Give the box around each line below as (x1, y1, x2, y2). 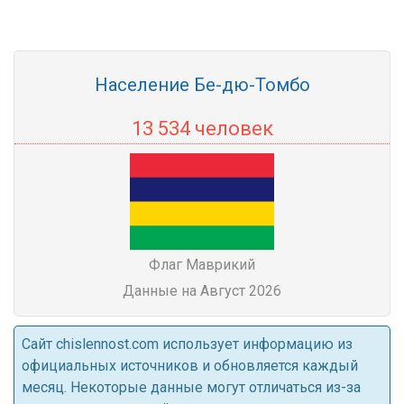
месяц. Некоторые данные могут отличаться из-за (22, 379, 361, 396)
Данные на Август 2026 (123, 282, 281, 299)
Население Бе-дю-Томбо (94, 74, 310, 96)
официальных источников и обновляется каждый (22, 357, 358, 374)
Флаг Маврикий (149, 256, 255, 273)
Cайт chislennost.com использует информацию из (22, 335, 353, 353)
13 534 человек (131, 117, 273, 140)
